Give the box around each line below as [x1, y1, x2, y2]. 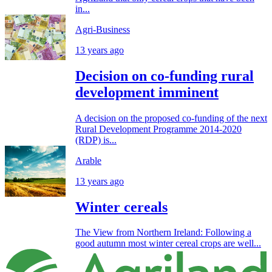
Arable [75, 155, 101, 166]
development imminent [75, 84, 219, 100]
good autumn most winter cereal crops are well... [75, 238, 261, 249]
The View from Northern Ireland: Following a [75, 227, 251, 238]
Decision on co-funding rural [75, 67, 254, 84]
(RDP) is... [75, 134, 117, 145]
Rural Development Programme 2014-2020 [75, 123, 242, 134]
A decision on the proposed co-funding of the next [75, 112, 267, 123]
